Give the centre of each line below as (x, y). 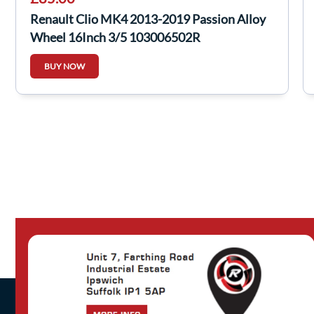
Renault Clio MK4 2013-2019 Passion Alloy (148, 19)
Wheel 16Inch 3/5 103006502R (115, 37)
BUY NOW (64, 66)
